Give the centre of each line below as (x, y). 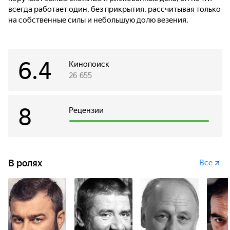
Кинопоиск (89, 64)
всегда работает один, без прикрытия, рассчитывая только (114, 9)
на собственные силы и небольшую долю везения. (98, 20)
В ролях (25, 163)
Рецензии (86, 110)
